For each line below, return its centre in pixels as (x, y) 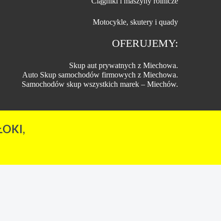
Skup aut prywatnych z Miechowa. (124, 65)
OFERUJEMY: (145, 43)
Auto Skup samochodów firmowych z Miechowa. (100, 75)
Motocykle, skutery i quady (135, 22)
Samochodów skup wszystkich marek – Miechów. (100, 84)
